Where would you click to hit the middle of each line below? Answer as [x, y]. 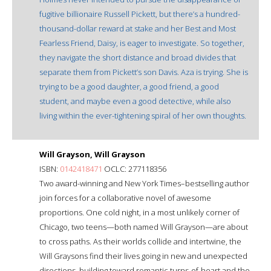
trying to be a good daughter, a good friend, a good [129, 86]
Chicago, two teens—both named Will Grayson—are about [144, 227]
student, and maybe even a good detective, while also [135, 101]
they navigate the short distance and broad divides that [138, 57]
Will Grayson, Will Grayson [92, 154]
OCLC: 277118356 [134, 168]
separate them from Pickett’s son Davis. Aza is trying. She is [144, 72]
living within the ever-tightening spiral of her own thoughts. [143, 115]
